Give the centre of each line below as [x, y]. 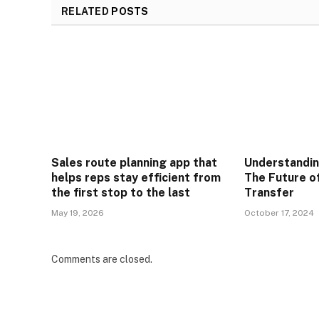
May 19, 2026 [78, 213]
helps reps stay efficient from [136, 178]
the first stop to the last [121, 193]
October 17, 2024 [279, 213]
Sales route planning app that [134, 163]
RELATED [87, 12]
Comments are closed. [102, 260]
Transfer [270, 193]
